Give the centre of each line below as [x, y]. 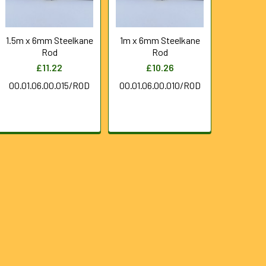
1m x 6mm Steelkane [160, 40]
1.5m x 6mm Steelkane [49, 40]
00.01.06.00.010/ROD [160, 85]
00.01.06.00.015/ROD [50, 85]
